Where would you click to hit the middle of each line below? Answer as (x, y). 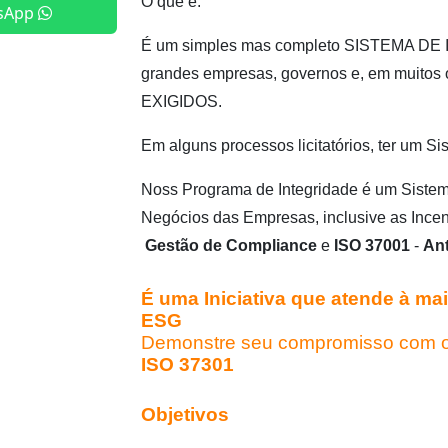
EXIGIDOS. (181, 102)
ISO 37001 (372, 246)
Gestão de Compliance (231, 246)
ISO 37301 (187, 365)
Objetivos (185, 415)
